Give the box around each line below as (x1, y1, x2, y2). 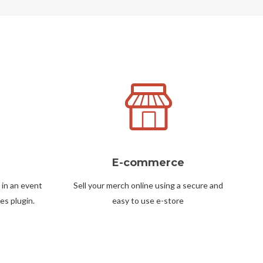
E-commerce (112, 156, 185, 169)
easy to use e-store (112, 195, 184, 205)
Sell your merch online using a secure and (73, 180, 224, 190)
